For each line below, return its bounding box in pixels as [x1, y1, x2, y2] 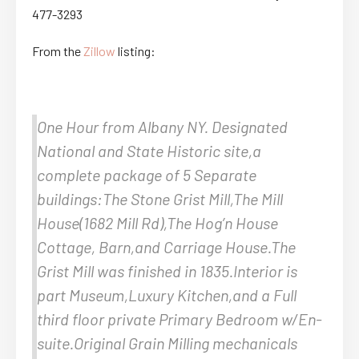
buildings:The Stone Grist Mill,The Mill [37, 188, 283, 208]
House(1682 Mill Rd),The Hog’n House [37, 212, 278, 232]
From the [32, 42, 83, 58]
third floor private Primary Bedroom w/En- [37, 309, 322, 329]
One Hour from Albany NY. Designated [37, 116, 288, 136]
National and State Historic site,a [37, 140, 261, 160]
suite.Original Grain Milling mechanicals [37, 333, 297, 353]
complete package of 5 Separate [37, 164, 256, 184]
